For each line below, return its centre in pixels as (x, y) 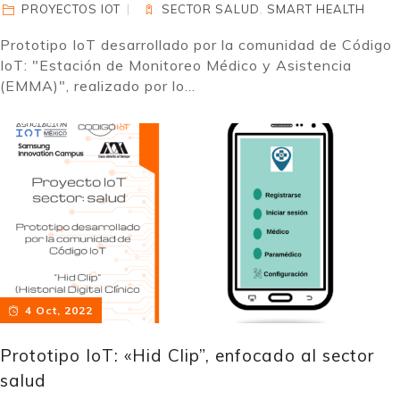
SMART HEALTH (317, 9)
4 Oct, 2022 (58, 310)
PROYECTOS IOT (71, 9)
